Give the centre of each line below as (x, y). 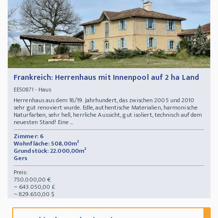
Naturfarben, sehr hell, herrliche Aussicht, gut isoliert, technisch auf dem (108, 115)
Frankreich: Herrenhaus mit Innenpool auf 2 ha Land (106, 78)
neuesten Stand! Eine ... (44, 122)
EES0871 (24, 90)
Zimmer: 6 (29, 136)
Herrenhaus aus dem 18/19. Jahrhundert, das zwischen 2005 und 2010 (104, 100)
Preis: (21, 173)
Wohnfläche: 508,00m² (46, 144)
